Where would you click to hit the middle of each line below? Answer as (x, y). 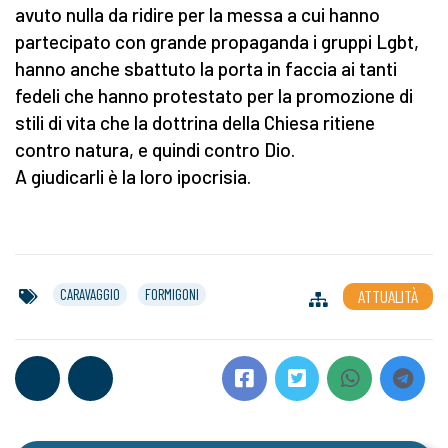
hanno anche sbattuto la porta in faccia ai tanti (206, 69)
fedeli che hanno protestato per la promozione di (214, 96)
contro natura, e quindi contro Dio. (155, 150)
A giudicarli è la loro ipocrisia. (133, 177)
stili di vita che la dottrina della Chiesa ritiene (195, 123)
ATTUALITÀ (388, 296)
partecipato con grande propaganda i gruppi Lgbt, (217, 42)
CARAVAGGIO (90, 294)
